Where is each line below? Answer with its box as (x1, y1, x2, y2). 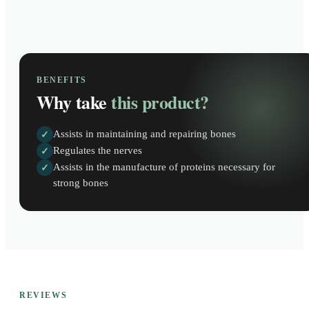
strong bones (53, 177, 108, 189)
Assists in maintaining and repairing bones (53, 128, 236, 140)
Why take (37, 89, 107, 116)
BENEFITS (37, 76, 87, 85)
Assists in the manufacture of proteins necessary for (53, 161, 275, 173)
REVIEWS (19, 291, 68, 300)
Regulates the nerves (53, 145, 142, 157)
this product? (111, 89, 209, 116)
